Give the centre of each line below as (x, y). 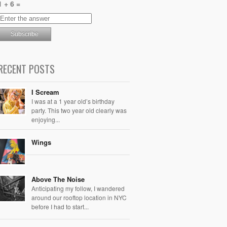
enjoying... (46, 119)
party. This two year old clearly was (79, 110)
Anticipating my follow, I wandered (78, 188)
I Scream (45, 92)
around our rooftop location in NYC (79, 197)
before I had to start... (60, 206)
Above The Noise (58, 179)
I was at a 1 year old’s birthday (73, 101)
